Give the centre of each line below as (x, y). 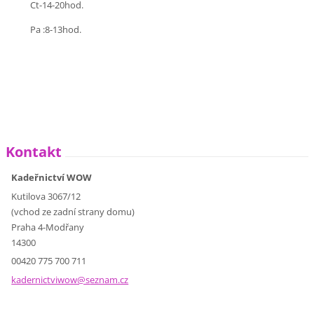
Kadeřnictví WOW (52, 178)
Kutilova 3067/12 (46, 196)
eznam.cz (109, 279)
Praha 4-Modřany (48, 227)
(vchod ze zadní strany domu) (73, 211)
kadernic (29, 279)
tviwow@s (69, 279)
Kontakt (34, 152)
